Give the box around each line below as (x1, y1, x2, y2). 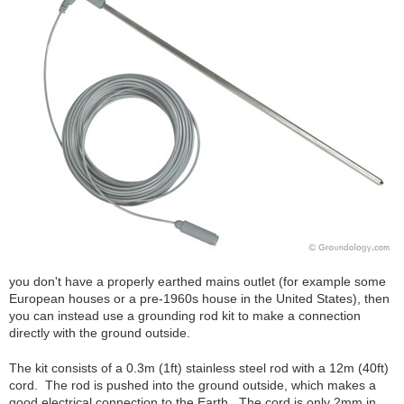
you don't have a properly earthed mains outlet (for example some (9, 273, 386, 289)
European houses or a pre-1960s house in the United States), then (9, 290, 390, 306)
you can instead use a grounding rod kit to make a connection (9, 308, 361, 323)
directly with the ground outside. (9, 325, 190, 340)
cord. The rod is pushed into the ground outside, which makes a (9, 377, 376, 392)
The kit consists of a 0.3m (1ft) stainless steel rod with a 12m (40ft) (9, 360, 389, 375)
